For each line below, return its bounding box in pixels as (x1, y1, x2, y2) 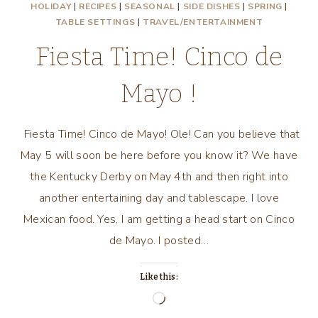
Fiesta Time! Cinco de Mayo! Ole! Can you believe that (18, 126, 300, 142)
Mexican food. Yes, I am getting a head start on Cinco (23, 212, 295, 227)
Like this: (139, 272, 179, 282)
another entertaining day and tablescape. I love (38, 190, 280, 206)
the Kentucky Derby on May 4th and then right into (30, 169, 288, 185)
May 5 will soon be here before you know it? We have (20, 148, 298, 163)
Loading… (165, 292, 213, 308)
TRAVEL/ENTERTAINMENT (143, 16, 263, 28)
